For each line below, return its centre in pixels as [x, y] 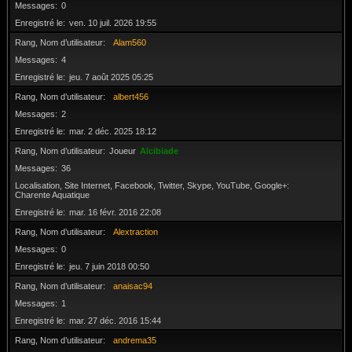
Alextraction [136, 232]
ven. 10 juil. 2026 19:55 [113, 23]
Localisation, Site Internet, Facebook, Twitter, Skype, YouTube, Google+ [151, 185]
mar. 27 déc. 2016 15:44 [115, 321]
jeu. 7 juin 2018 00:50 [109, 266]
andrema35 [135, 340]
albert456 [131, 97]
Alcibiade [159, 151]
